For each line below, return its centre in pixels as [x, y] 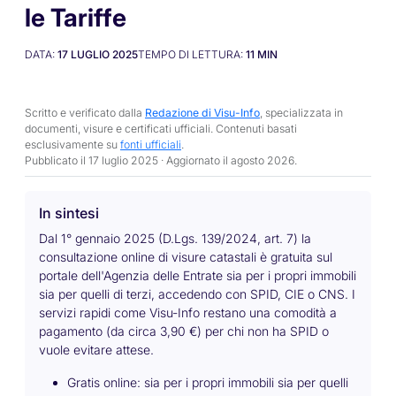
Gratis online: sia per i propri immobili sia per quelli [208, 382]
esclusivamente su [72, 145]
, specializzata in [301, 113]
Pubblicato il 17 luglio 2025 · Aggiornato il [128, 160]
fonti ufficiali [151, 145]
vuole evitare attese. [96, 350]
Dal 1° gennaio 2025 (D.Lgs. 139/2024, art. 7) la [175, 238]
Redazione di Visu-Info [202, 113]
